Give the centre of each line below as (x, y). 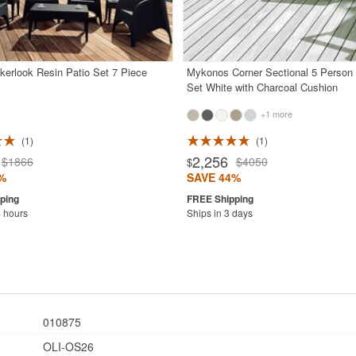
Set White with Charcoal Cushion (262, 87)
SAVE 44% (213, 178)
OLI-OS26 (67, 346)
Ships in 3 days (219, 213)
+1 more (275, 114)
